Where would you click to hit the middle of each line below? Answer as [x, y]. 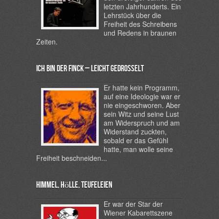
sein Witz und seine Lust [141, 114]
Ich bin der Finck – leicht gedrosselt [90, 69]
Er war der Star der [133, 204]
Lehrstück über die [132, 15]
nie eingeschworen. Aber [142, 105]
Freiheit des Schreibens [140, 24]
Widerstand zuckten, [135, 131]
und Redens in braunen [140, 33]
